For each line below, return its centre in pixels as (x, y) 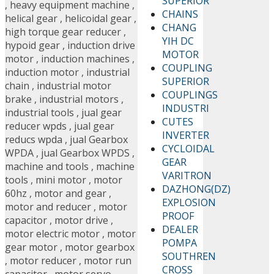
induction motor (42, 72)
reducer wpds (36, 126)
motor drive (81, 220)
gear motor (31, 247)
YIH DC (178, 41)
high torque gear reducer (63, 32)
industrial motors (79, 99)
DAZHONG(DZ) (197, 189)
